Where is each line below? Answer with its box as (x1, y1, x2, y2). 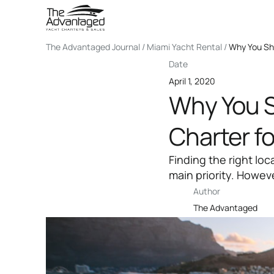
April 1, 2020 (169, 75, 216, 87)
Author (193, 185, 221, 197)
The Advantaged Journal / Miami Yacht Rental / (45, 41, 229, 53)
